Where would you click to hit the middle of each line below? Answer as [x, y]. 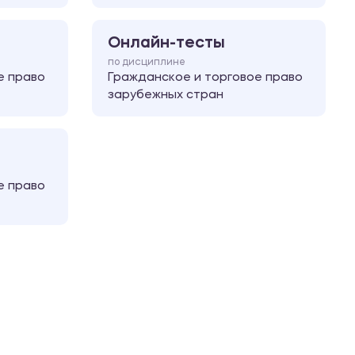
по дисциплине [147, 62]
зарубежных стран [166, 95]
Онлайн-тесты [166, 43]
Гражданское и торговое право [205, 78]
